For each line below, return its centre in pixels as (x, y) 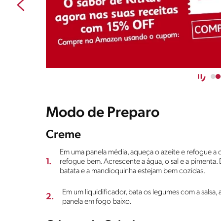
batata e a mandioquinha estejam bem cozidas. (132, 171)
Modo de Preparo (103, 113)
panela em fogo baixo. (97, 202)
